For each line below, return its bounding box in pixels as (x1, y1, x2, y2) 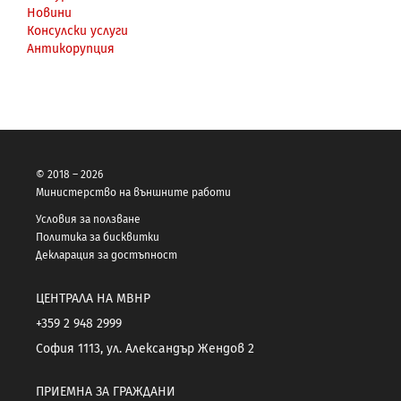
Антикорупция (27, 40, 115, 56)
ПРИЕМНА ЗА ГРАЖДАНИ (36, 383, 175, 399)
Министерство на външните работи (36, 185, 231, 199)
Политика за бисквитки (36, 230, 159, 243)
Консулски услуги (27, 22, 128, 38)
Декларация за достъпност (36, 248, 177, 261)
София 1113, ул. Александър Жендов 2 (36, 340, 254, 356)
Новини (27, 4, 72, 21)
